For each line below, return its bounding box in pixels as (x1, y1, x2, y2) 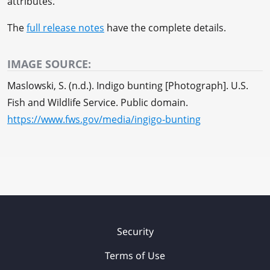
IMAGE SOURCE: (7, 57, 91, 71)
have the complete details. (104, 21, 226, 34)
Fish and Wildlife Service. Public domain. (7, 96, 188, 109)
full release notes (27, 21, 104, 34)
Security (116, 225, 154, 238)
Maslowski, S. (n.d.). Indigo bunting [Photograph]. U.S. (7, 79, 248, 92)
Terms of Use (105, 249, 165, 262)
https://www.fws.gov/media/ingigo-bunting (7, 113, 201, 126)
